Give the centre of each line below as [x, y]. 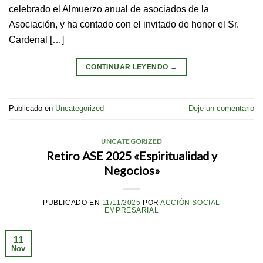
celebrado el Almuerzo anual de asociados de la [109, 9]
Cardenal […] [36, 40]
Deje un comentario [221, 109]
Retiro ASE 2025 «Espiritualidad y [131, 156]
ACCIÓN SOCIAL [190, 203]
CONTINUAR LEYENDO [128, 67]
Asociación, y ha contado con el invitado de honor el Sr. [124, 24]
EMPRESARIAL [131, 210]
